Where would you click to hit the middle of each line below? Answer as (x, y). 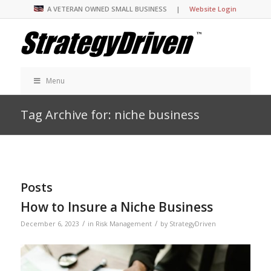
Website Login (213, 9)
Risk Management (123, 224)
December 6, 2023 (50, 224)
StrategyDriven (192, 224)
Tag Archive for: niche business (110, 115)
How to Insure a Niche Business (116, 207)
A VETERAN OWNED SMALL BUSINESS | (119, 9)
